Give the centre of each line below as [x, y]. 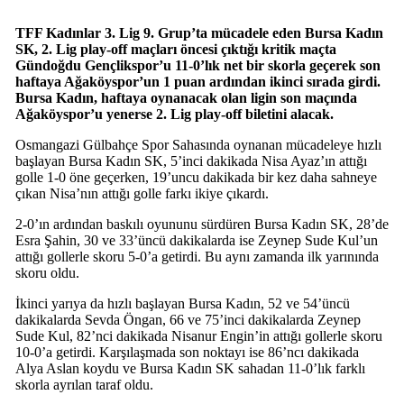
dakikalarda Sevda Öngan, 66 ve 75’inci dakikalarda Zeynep [188, 319]
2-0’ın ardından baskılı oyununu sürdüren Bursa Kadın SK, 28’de [202, 224]
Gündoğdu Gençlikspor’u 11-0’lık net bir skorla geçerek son [197, 65]
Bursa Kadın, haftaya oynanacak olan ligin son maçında [186, 97]
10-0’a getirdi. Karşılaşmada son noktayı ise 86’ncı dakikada [187, 352]
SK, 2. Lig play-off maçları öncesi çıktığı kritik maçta [175, 49]
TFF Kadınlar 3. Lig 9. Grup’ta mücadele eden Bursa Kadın [199, 32]
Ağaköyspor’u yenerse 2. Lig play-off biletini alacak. [174, 114]
